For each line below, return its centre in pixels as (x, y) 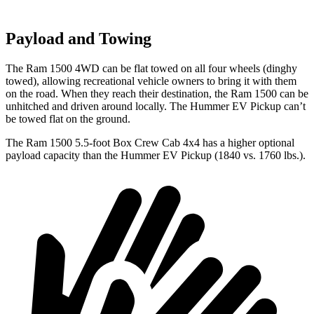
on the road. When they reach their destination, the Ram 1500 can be (157, 94)
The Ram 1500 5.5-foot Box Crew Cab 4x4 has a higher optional (150, 143)
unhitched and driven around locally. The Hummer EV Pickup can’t (156, 107)
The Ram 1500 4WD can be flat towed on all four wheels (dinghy (151, 69)
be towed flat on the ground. (68, 119)
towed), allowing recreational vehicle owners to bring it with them (151, 81)
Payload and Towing (78, 39)
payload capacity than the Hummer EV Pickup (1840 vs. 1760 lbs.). (156, 156)
